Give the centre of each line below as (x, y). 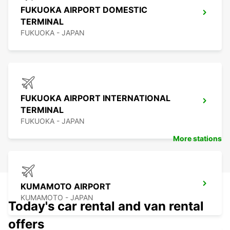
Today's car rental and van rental (106, 206)
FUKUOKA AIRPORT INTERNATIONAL (95, 98)
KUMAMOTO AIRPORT (66, 187)
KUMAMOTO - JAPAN (57, 198)
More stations (197, 139)
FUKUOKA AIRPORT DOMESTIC (84, 10)
